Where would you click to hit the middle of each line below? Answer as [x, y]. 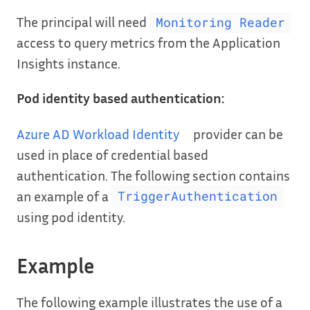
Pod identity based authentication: [120, 98]
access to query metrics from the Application [148, 43]
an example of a [64, 195]
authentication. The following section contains [153, 175]
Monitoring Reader [220, 23]
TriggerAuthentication [197, 197]
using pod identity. [71, 216]
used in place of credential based [112, 154]
